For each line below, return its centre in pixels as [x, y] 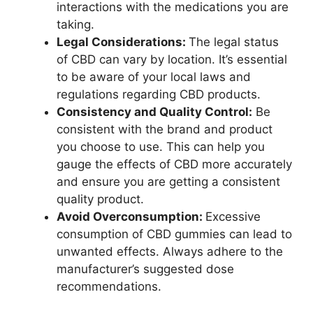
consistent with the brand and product [165, 129]
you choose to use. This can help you [161, 147]
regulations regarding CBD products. [159, 94]
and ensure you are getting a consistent [168, 182]
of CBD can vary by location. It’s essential [172, 59]
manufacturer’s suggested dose [145, 269]
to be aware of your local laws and [154, 77]
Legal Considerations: [123, 42]
